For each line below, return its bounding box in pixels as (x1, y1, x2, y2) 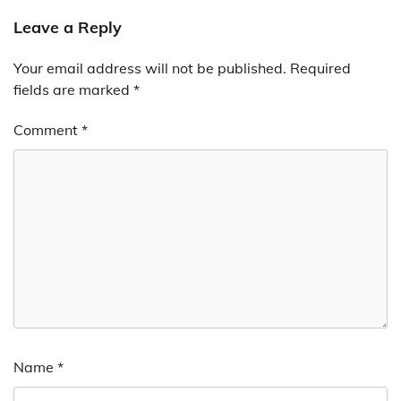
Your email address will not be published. (13, 59, 286, 78)
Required (290, 59, 351, 78)
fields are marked (13, 81, 133, 99)
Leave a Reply (13, 17, 122, 38)
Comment (13, 121, 81, 140)
